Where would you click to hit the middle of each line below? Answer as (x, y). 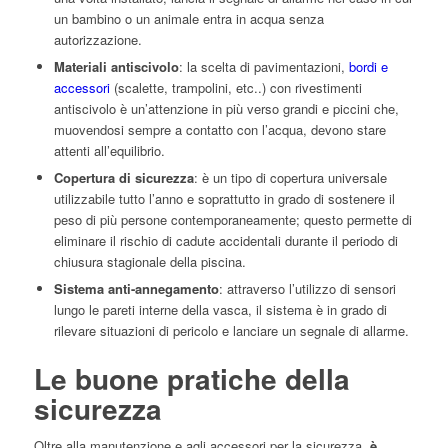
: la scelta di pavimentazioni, (263, 67)
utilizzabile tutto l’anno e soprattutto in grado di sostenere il (224, 199)
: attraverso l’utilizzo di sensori (307, 289)
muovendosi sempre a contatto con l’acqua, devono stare (219, 130)
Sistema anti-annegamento (136, 289)
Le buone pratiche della (191, 379)
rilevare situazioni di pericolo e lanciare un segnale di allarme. (231, 331)
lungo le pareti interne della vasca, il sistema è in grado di (220, 310)
